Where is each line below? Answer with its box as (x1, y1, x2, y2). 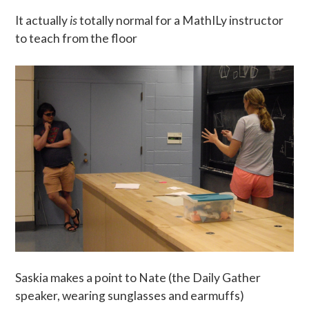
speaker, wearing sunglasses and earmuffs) (15, 288, 245, 303)
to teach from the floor (15, 30, 138, 46)
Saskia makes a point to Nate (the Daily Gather (15, 270, 261, 285)
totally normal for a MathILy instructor (77, 12, 284, 28)
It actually (15, 12, 70, 28)
